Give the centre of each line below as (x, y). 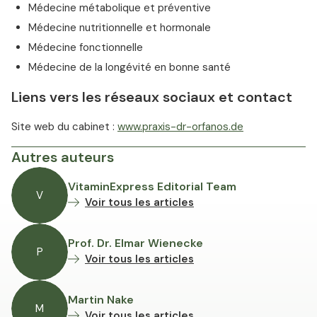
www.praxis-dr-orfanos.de (180, 127)
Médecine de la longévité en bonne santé (129, 68)
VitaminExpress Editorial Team (152, 187)
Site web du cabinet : (64, 127)
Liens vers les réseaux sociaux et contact (152, 97)
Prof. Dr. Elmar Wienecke (136, 243)
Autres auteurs (63, 157)
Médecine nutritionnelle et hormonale (120, 28)
